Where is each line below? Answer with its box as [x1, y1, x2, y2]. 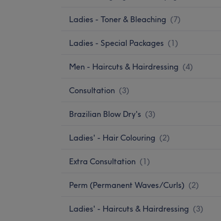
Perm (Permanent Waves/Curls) [69, 180, 184, 190]
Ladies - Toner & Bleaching [69, 14, 166, 24]
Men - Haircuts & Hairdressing [69, 61, 179, 72]
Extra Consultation [69, 156, 136, 166]
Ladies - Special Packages [69, 37, 164, 48]
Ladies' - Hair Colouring [69, 132, 155, 143]
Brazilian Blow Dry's [69, 109, 141, 119]
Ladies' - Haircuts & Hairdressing [69, 203, 189, 214]
